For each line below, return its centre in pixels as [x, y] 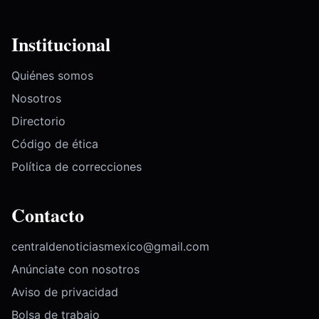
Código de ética [55, 143]
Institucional [61, 44]
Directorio [38, 121]
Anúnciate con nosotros [75, 269]
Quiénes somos [52, 75]
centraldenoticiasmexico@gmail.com [110, 246]
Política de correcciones [77, 166]
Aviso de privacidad [65, 292]
